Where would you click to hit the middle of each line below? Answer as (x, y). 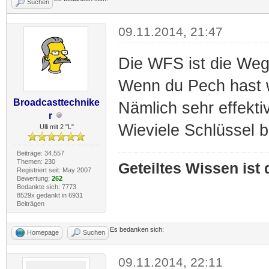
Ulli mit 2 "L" (56, 126)
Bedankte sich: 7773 (46, 186)
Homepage (43, 232)
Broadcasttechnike (57, 102)
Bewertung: (34, 178)
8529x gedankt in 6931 (50, 195)
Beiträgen (30, 203)
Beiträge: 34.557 (40, 153)
